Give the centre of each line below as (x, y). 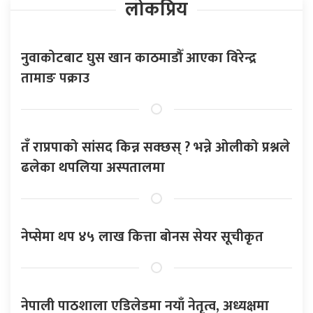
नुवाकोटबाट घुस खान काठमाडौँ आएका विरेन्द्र (139, 58)
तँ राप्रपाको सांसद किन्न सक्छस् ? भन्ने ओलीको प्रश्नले (155, 148)
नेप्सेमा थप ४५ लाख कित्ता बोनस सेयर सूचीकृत (142, 237)
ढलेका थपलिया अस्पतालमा (93, 168)
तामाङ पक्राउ (55, 79)
